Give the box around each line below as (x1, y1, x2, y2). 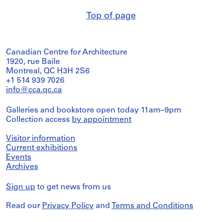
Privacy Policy (42, 202, 94, 210)
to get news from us (35, 183, 111, 191)
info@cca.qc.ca (6, 86, 62, 94)
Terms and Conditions (111, 202, 193, 210)
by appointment (72, 116, 131, 124)
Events (6, 154, 31, 162)
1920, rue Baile (6, 58, 60, 66)
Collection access (6, 116, 72, 124)
